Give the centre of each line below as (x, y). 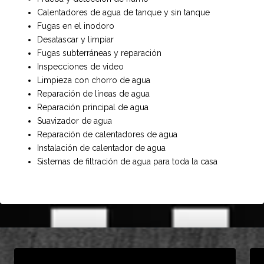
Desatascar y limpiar (76, 40)
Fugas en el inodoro (76, 26)
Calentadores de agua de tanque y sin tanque (124, 13)
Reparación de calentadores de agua (108, 135)
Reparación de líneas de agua (94, 94)
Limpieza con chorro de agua (94, 80)
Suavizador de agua (75, 121)
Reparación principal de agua (93, 108)
